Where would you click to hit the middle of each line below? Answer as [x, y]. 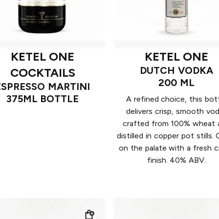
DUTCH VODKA [176, 70]
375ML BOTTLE [43, 99]
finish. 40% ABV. [176, 160]
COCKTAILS [43, 72]
